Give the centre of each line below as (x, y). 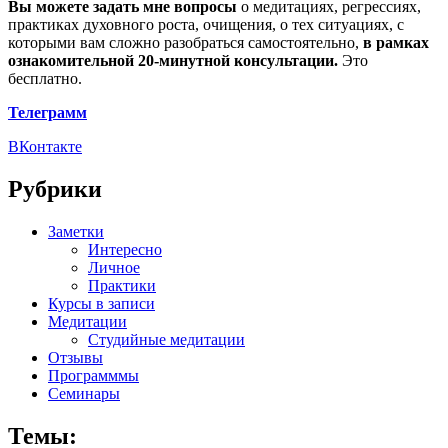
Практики (122, 285)
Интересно (125, 249)
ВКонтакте (45, 146)
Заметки (76, 231)
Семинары (84, 393)
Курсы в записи (101, 303)
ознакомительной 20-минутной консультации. (173, 60)
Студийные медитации (166, 339)
